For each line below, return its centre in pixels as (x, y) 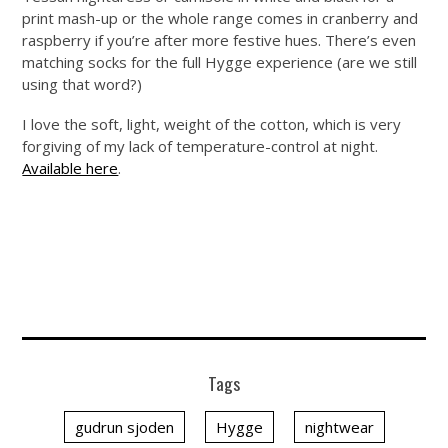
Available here (70, 167)
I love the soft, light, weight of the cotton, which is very (212, 123)
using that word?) (82, 83)
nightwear (339, 426)
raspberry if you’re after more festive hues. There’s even (219, 39)
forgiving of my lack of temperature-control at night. (200, 145)
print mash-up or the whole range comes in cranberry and (220, 17)
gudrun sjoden (124, 426)
